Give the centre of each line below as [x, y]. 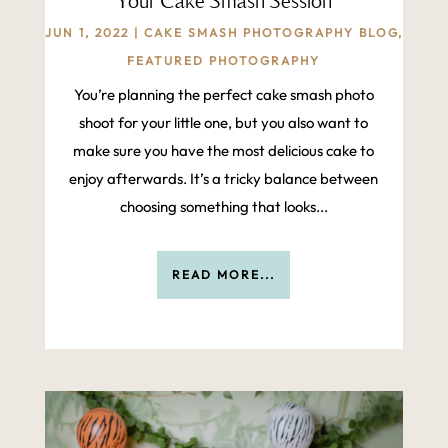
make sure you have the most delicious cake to [224, 151]
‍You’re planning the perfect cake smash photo [223, 95]
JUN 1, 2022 [86, 33]
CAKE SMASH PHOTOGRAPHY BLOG [270, 33]
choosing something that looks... [223, 207]
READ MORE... [224, 275]
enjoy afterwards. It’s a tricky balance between [224, 179]
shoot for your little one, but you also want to [224, 123]
